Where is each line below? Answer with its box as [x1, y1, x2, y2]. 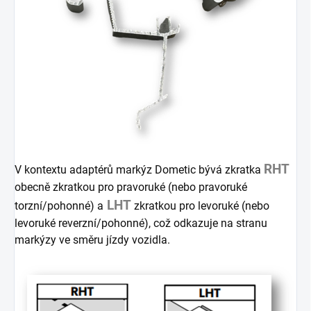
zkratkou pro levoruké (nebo [131, 199, 269, 213]
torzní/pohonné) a [15, 199, 103, 213]
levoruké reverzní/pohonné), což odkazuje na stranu [15, 217, 267, 230]
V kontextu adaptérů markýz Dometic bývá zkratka [15, 163, 264, 177]
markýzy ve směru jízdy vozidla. [15, 233, 170, 247]
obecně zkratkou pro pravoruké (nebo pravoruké [15, 180, 247, 194]
